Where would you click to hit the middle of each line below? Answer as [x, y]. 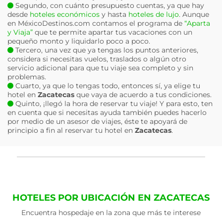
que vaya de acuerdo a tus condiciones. [143, 95]
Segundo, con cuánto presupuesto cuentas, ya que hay [109, 5]
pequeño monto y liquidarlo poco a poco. [79, 41]
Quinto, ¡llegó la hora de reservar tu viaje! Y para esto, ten [113, 104]
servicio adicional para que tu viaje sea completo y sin [100, 68]
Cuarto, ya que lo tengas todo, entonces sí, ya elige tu [107, 86]
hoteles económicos [65, 14]
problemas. [27, 77]
